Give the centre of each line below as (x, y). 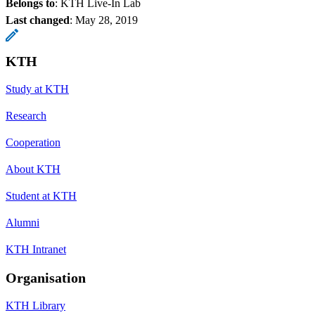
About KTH (33, 169)
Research (26, 115)
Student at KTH (41, 195)
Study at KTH (37, 89)
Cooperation (33, 142)
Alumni (22, 222)
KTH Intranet (36, 249)
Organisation (46, 277)
